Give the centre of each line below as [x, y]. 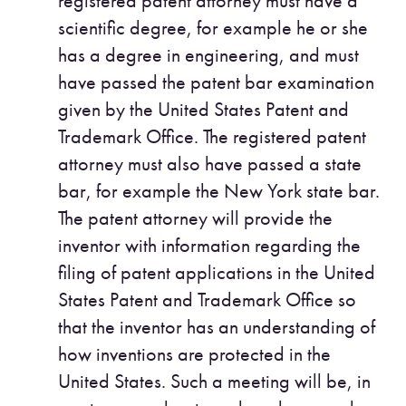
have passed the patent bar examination [216, 82]
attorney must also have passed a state [210, 163]
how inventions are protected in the [194, 353]
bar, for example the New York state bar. [219, 190]
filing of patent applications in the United [217, 272]
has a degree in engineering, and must [208, 54]
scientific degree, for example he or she [213, 27]
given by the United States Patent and [203, 109]
